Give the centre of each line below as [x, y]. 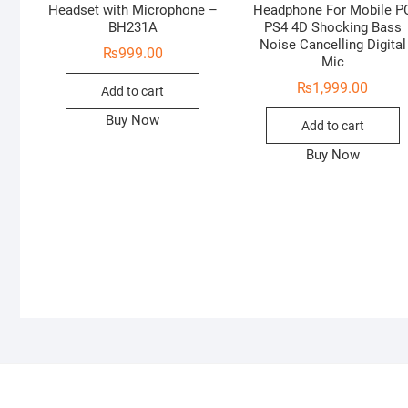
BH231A [133, 27]
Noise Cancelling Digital [332, 44]
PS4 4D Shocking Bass [332, 27]
